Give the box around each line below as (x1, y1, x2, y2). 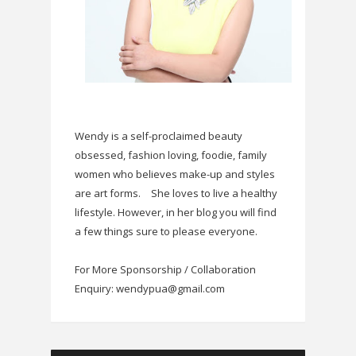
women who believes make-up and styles (75, 166, 275, 181)
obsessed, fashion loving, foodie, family (75, 147, 267, 162)
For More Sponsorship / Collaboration (75, 261, 256, 277)
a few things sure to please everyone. (75, 223, 257, 238)
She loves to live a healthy (151, 185, 277, 200)
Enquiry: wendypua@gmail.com (75, 281, 225, 296)
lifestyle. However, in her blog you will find (75, 204, 277, 219)
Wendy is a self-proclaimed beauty (75, 128, 242, 143)
